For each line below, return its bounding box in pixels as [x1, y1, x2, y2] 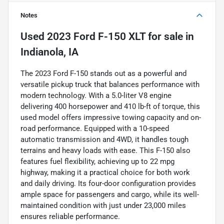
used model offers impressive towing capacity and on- [20, 112, 201, 122]
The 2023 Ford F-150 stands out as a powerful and [20, 68, 186, 78]
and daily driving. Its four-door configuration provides [20, 178, 196, 188]
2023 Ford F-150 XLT [47, 30, 145, 42]
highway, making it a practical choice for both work [20, 167, 190, 177]
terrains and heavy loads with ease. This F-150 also [20, 145, 190, 155]
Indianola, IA [20, 45, 78, 58]
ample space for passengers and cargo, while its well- [20, 189, 199, 199]
